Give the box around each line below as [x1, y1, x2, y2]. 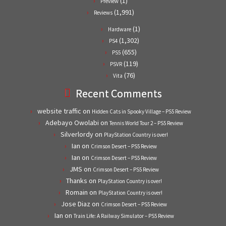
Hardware [108, 25, 131, 33]
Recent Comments [76, 86, 162, 100]
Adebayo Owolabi [45, 118, 99, 127]
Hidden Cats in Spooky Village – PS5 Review [91, 107, 191, 115]
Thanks [66, 176, 87, 185]
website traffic [37, 106, 81, 116]
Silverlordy [60, 129, 93, 139]
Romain [66, 187, 88, 197]
